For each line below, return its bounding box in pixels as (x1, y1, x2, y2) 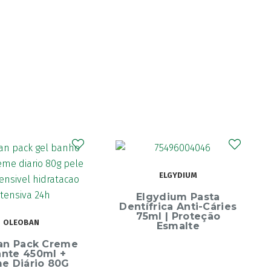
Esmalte (156, 220, 200, 232)
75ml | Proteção (135, 211, 221, 223)
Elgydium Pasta (136, 191, 220, 203)
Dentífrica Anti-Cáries (119, 201, 237, 213)
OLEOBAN (3, 218, 40, 227)
